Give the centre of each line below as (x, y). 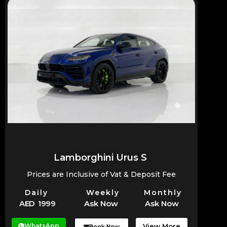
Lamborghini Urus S (100, 158)
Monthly (163, 193)
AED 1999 (37, 203)
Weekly (103, 193)
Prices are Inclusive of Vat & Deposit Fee (101, 174)
